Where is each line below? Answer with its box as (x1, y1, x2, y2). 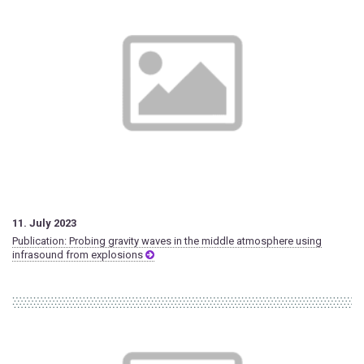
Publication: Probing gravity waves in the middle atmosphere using (12, 235, 322, 248)
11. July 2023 (12, 217, 76, 230)
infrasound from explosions (12, 249, 145, 262)
